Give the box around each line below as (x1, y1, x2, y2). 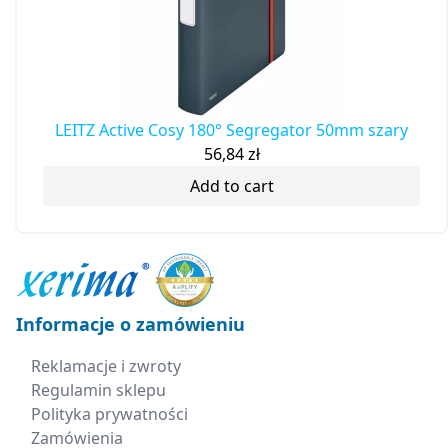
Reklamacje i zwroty (31, 354, 181, 377)
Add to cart (189, 174, 274, 197)
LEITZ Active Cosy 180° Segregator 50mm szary (55, 118, 408, 141)
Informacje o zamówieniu (16, 311, 245, 336)
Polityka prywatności (31, 402, 188, 425)
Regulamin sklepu (31, 378, 166, 401)
